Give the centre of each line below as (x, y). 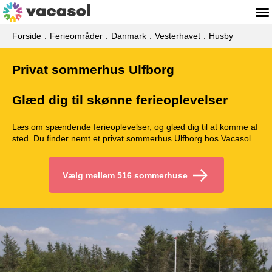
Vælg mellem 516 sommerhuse (125, 176)
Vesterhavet (178, 36)
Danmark (129, 36)
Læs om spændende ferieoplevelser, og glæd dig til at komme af (135, 127)
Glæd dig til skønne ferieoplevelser (120, 100)
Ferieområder (76, 36)
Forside (27, 36)
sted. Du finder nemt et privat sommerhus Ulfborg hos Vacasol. (133, 138)
